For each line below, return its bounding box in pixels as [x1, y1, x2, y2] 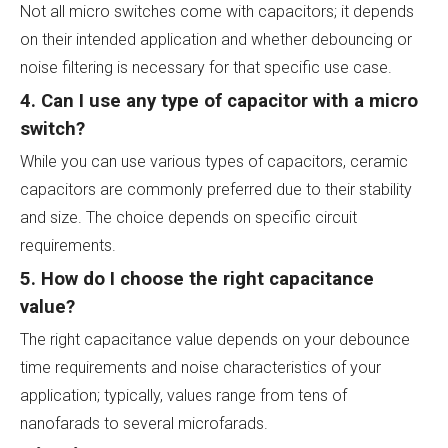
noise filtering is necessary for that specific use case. [20, 57, 392, 77]
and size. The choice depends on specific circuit [20, 207, 357, 227]
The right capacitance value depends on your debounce [20, 329, 410, 349]
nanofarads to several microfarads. [20, 413, 268, 433]
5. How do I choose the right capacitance [20, 267, 374, 290]
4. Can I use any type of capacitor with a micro [20, 89, 418, 112]
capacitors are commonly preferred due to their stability [20, 179, 412, 199]
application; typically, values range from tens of [20, 385, 347, 405]
